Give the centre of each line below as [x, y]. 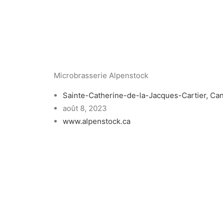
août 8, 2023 [85, 108]
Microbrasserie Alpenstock [101, 75]
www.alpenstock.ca [97, 121]
